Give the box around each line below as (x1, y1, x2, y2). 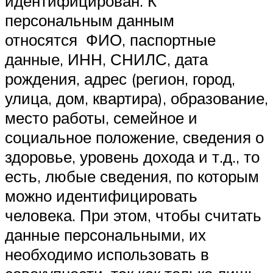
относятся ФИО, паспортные (5, 29, 216, 49)
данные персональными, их (5, 224, 206, 244)
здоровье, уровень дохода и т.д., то (5, 146, 260, 166)
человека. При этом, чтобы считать (5, 205, 261, 225)
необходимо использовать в (5, 244, 209, 264)
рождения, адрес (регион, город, (5, 68, 235, 88)
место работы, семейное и (5, 107, 197, 127)
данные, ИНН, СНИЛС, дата (5, 49, 208, 69)
